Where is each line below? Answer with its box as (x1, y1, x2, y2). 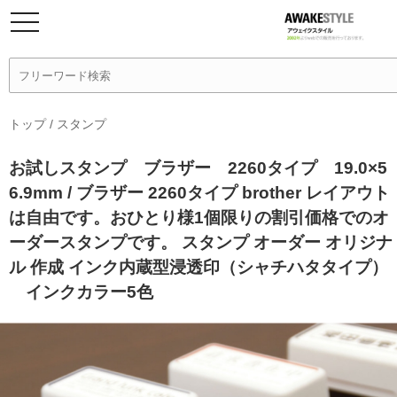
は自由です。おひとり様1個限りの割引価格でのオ (9, 208, 389, 227)
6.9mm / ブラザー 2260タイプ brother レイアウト (9, 183, 390, 202)
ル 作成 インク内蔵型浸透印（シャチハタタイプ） (9, 258, 388, 276)
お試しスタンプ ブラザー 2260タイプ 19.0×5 (9, 159, 387, 177)
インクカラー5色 (9, 283, 153, 301)
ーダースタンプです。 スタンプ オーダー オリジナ (9, 233, 393, 252)
